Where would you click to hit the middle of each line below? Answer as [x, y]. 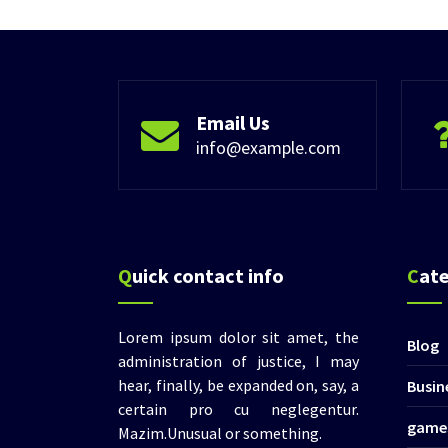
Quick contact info [208, 275]
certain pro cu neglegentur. [238, 408]
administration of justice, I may [238, 360]
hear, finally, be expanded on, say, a [238, 384]
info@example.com [268, 147]
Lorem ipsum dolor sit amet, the [238, 336]
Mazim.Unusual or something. [220, 432]
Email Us [233, 122]
